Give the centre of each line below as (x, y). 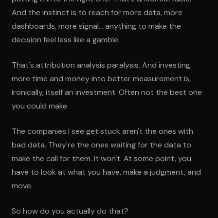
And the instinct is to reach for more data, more (97, 12)
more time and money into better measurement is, (101, 79)
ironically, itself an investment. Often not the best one (107, 92)
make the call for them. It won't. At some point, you (101, 158)
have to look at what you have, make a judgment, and (106, 172)
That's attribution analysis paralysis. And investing (101, 65)
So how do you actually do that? (70, 211)
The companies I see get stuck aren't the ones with (102, 131)
